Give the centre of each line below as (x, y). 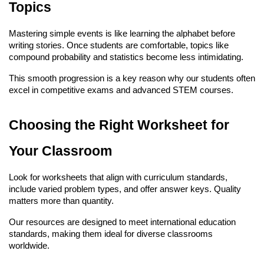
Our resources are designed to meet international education (122, 222)
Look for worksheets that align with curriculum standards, (118, 177)
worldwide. (29, 245)
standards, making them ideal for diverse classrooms (111, 234)
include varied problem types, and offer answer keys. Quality (125, 189)
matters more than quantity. (61, 201)
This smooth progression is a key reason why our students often (132, 78)
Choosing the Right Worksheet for (119, 125)
